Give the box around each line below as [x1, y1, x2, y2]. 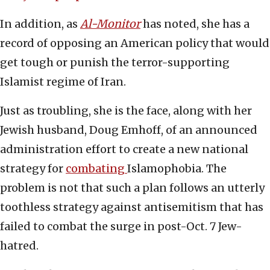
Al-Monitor [80, 17, 140, 31]
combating [66, 162, 127, 176]
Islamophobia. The [127, 162, 227, 176]
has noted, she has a [140, 17, 250, 31]
